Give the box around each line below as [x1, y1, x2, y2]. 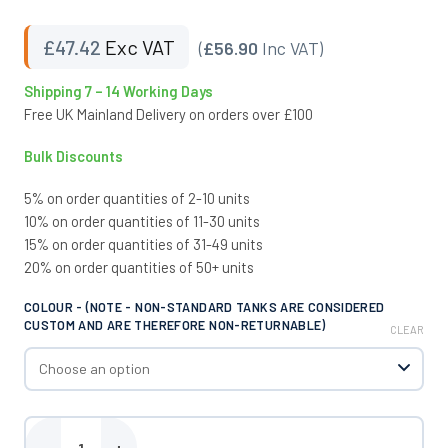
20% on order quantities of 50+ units [23, 258, 254, 277]
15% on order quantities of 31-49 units [23, 235, 263, 254]
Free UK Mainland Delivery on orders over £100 [23, 104, 313, 123]
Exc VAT [100, 34, 175, 59]
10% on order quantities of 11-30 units [23, 212, 260, 231]
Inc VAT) [257, 36, 323, 59]
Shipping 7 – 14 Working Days [23, 81, 213, 100]
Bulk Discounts [23, 146, 123, 165]
